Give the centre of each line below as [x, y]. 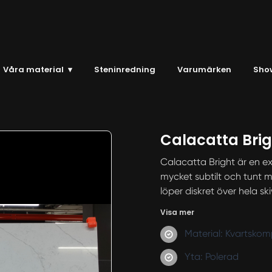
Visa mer [177, 212]
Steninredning [124, 70]
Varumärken [204, 70]
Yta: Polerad [211, 256]
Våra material [34, 70]
